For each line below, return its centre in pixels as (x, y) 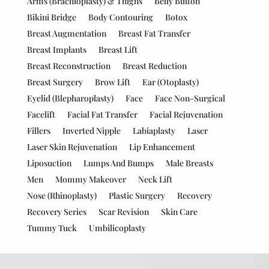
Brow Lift (112, 82)
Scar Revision (123, 212)
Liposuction (49, 163)
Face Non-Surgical (190, 98)
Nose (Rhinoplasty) (62, 195)
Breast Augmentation (66, 33)
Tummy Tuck (52, 228)
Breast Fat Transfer (154, 33)
